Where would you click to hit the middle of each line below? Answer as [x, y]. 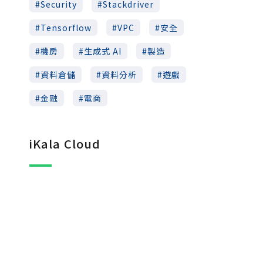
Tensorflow [66, 27]
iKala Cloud [65, 143]
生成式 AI [103, 51]
